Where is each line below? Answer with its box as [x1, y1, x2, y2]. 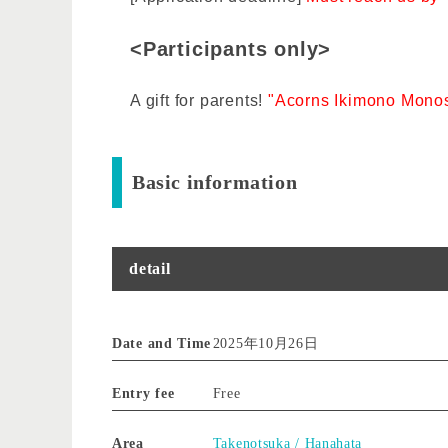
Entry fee [112, 385, 175, 401]
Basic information [132, 170, 298, 193]
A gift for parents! [130, 91, 264, 109]
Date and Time [112, 335, 212, 351]
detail [129, 259, 171, 277]
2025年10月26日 [212, 335, 319, 351]
